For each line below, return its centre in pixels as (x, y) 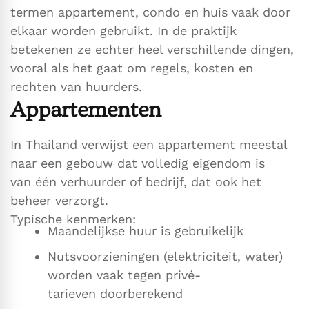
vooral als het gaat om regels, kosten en (132, 68)
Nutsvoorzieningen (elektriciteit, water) (165, 257)
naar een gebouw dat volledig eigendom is (138, 163)
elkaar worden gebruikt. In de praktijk (123, 31)
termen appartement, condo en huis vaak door (150, 12)
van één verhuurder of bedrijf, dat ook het (136, 182)
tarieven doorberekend (115, 294)
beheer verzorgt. (59, 201)
